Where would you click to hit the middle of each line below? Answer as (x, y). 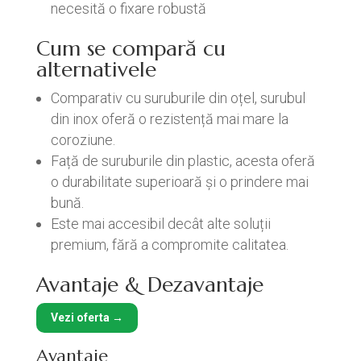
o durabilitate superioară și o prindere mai (179, 182)
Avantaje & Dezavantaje (149, 284)
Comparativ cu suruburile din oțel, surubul (178, 98)
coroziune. (83, 140)
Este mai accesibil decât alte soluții (160, 224)
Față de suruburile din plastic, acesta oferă (183, 161)
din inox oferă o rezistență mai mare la (169, 119)
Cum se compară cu (131, 48)
